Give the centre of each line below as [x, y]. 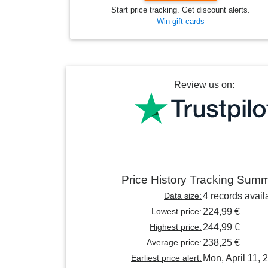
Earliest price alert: [166, 258]
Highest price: [176, 227]
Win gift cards [181, 22]
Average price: [174, 243]
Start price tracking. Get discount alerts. [181, 10]
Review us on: [204, 85]
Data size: [183, 196]
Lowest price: [176, 211]
